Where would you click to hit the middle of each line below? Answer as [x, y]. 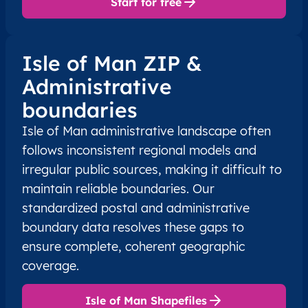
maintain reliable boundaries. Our [118, 189]
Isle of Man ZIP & [112, 64]
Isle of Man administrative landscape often [146, 131]
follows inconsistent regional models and [139, 151]
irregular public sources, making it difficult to [152, 170]
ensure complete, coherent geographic [133, 247]
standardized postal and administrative [136, 208]
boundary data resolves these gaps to [133, 228]
